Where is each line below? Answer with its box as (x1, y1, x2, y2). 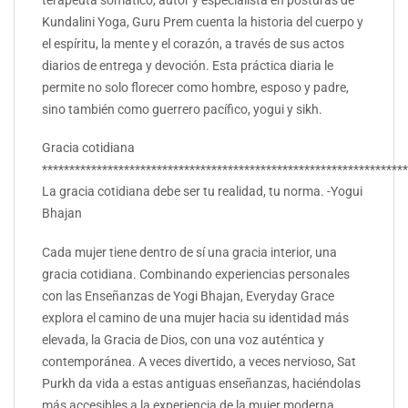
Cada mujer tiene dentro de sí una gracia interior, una (42, 244, 337, 260)
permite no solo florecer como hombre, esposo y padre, (42, 80, 349, 96)
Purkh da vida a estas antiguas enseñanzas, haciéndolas (42, 375, 361, 391)
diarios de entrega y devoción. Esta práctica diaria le (42, 58, 333, 74)
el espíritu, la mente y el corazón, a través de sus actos (42, 36, 344, 52)
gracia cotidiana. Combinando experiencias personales (42, 266, 350, 281)
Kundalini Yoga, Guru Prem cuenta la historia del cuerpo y (42, 15, 363, 30)
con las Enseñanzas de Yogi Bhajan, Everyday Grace (42, 288, 334, 303)
